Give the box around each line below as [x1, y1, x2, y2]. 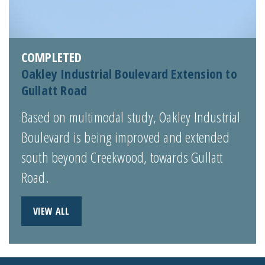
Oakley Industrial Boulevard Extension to [21, 64, 237, 82]
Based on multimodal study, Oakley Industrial [21, 106, 241, 127]
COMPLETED [21, 47, 82, 66]
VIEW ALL [33, 204, 70, 218]
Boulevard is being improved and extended [21, 127, 230, 147]
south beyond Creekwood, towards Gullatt [21, 147, 223, 167]
